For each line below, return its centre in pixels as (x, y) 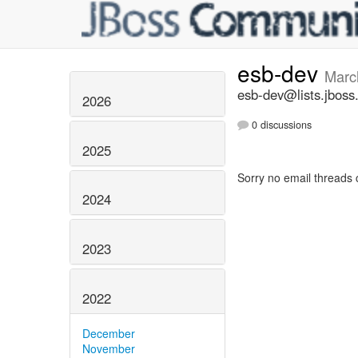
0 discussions (280, 125)
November (109, 348)
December (109, 333)
